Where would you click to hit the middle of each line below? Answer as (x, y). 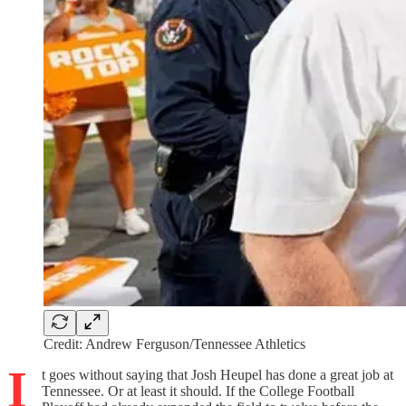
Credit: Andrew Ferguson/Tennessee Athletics (174, 343)
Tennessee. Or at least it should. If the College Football (198, 391)
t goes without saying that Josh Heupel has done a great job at (217, 374)
